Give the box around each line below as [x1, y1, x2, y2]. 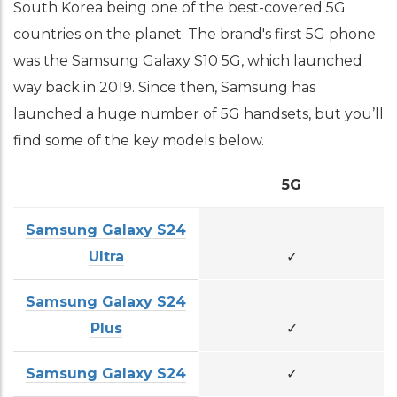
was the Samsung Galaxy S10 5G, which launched [13, 52, 362, 69]
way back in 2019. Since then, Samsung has [13, 79, 315, 96]
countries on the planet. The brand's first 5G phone [13, 26, 376, 43]
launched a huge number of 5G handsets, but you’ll [13, 105, 384, 122]
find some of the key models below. [13, 132, 264, 149]
